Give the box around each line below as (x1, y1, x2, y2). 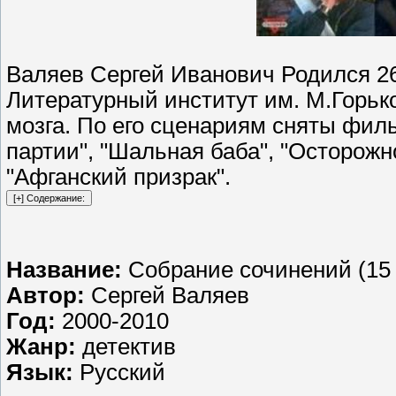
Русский (80, 360, 165, 385)
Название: (6, 257, 128, 283)
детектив (82, 334, 176, 360)
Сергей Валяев (91, 283, 249, 308)
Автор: (6, 283, 91, 308)
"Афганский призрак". (6, 164, 231, 190)
